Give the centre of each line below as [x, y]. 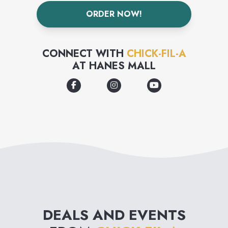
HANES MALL [122, 66]
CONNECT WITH [84, 54]
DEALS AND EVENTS [114, 215]
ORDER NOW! [114, 14]
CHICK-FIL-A [156, 54]
